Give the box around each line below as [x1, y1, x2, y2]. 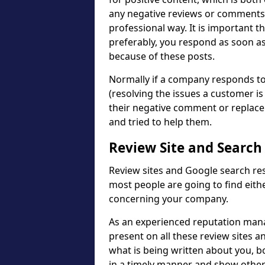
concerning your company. [109, 192, 231, 205]
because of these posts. [109, 50, 215, 63]
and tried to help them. [109, 115, 212, 128]
